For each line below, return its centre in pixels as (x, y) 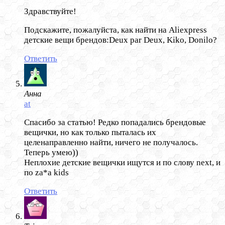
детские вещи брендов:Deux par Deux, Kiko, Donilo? (121, 40)
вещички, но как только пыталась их (90, 133)
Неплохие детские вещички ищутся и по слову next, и (122, 163)
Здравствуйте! (50, 12)
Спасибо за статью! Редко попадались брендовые (115, 123)
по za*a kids (46, 173)
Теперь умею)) (51, 153)
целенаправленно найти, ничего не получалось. (111, 143)
